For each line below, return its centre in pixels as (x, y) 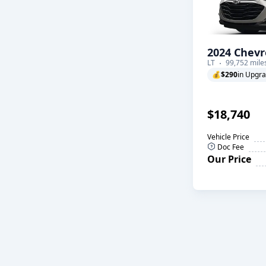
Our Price (229, 159)
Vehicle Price (228, 137)
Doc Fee (230, 147)
